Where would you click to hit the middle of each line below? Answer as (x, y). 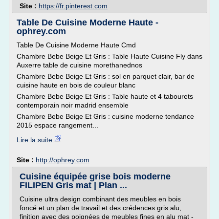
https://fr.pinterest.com (73, 6)
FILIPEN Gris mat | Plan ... (73, 185)
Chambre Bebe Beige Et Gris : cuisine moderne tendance (105, 116)
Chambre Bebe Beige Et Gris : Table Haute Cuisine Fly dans (109, 56)
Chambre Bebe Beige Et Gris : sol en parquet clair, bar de (106, 76)
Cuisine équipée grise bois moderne (95, 176)
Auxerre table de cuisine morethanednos (79, 65)
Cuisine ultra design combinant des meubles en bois (100, 199)
